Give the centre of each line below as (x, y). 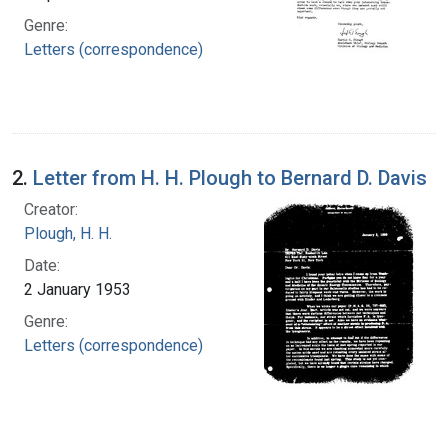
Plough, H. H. (68, 233)
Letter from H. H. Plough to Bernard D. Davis (230, 177)
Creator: (51, 209)
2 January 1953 (77, 289)
